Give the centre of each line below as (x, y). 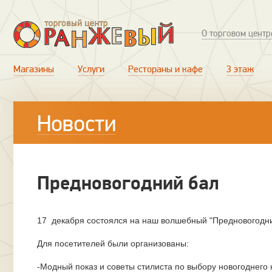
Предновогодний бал (128, 184)
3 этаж (240, 69)
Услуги (91, 69)
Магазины (34, 69)
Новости (76, 124)
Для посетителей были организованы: (113, 243)
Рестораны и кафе (165, 69)
